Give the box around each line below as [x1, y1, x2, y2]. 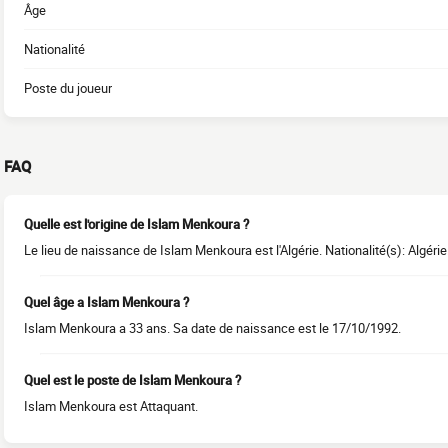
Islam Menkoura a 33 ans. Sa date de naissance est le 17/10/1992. [24, 319, 401, 337]
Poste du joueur [24, 79, 112, 97]
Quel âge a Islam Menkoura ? [24, 293, 189, 311]
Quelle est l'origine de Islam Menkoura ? [24, 215, 249, 233]
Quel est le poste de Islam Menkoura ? [24, 371, 241, 389]
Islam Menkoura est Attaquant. [24, 397, 198, 415]
